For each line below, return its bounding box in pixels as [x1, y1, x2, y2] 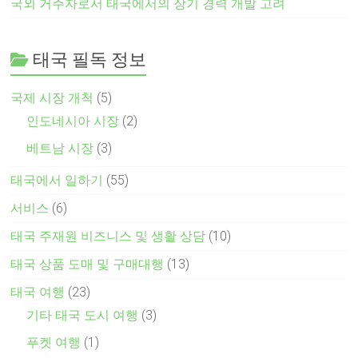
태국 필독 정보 [33, 46, 147, 70]
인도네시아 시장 [26, 113, 120, 129]
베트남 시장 [26, 140, 94, 156]
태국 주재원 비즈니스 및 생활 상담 [10, 228, 206, 244]
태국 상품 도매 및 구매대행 [10, 256, 165, 272]
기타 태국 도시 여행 [26, 307, 139, 323]
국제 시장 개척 [10, 89, 94, 105]
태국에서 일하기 [10, 172, 104, 188]
